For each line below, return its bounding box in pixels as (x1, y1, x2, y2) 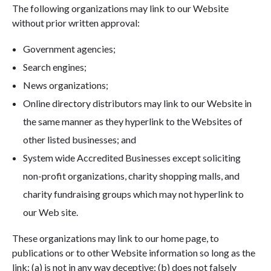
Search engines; (22, 60, 87, 73)
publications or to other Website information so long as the (12, 246, 255, 258)
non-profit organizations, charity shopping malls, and (22, 169, 240, 181)
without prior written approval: (12, 16, 140, 28)
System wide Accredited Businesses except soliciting (22, 151, 241, 163)
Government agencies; (22, 42, 116, 54)
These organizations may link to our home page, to (12, 232, 219, 244)
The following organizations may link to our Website (12, 2, 229, 14)
